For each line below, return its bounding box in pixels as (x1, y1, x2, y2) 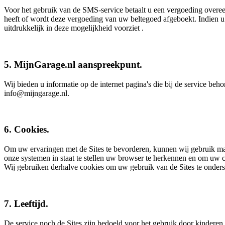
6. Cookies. (4, 124, 49, 135)
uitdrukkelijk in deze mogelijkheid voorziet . (4, 24, 144, 33)
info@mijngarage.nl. (4, 88, 69, 97)
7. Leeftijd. (4, 198, 48, 209)
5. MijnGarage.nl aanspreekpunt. (4, 59, 142, 70)
